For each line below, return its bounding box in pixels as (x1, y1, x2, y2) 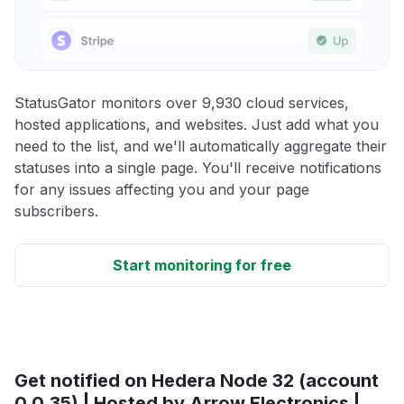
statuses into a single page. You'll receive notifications (14, 159, 381, 178)
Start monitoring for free (113, 256, 291, 275)
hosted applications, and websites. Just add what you (14, 115, 379, 134)
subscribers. (14, 202, 98, 221)
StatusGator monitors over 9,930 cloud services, (14, 94, 349, 113)
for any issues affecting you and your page (14, 180, 309, 199)
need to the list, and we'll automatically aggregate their (14, 137, 387, 156)
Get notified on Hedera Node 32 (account (14, 370, 379, 392)
